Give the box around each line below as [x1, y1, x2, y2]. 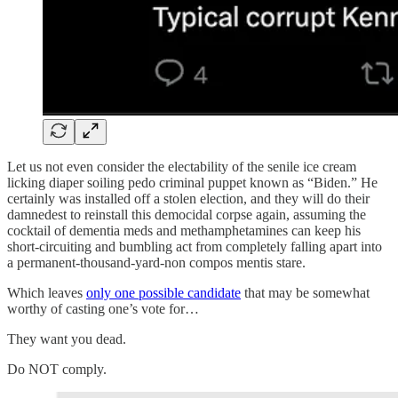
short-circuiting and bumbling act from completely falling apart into [7, 238, 382, 254]
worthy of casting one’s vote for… [7, 300, 199, 316]
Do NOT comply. [7, 361, 107, 377]
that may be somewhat [241, 284, 370, 300]
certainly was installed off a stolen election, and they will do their [7, 190, 370, 206]
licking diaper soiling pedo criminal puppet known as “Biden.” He [7, 174, 378, 190]
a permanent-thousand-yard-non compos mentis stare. [7, 254, 306, 270]
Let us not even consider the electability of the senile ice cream [7, 158, 356, 174]
